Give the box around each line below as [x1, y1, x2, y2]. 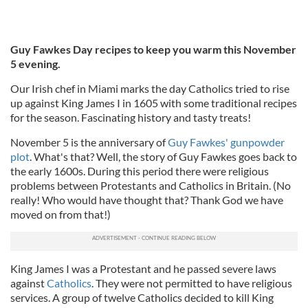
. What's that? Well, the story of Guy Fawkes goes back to [30, 149, 297, 163]
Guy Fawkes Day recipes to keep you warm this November [10, 42, 296, 56]
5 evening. [10, 56, 60, 70]
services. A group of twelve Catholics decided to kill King [10, 290, 274, 304]
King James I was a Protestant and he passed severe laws [10, 261, 276, 275]
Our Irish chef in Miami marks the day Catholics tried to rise [10, 81, 289, 95]
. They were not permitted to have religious [91, 276, 292, 289]
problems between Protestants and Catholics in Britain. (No [10, 178, 291, 192]
